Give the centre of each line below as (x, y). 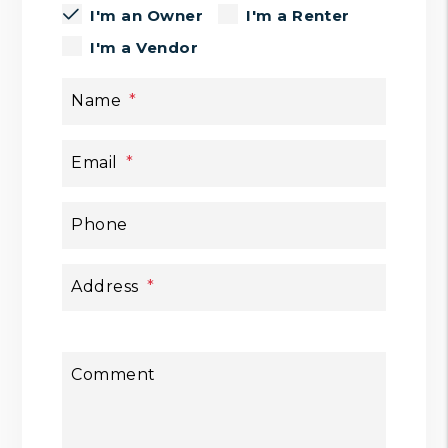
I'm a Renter (298, 15)
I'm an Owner (147, 15)
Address (105, 287)
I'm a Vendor (144, 47)
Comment (113, 375)
